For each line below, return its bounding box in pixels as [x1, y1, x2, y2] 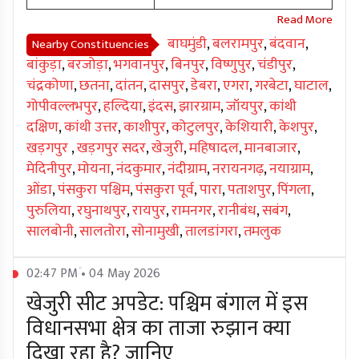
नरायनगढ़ [212, 157, 264, 182]
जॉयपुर [226, 95, 264, 119]
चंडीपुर [257, 53, 292, 78]
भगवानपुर [114, 53, 165, 78]
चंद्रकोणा [26, 74, 74, 99]
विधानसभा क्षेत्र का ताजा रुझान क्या [26, 312, 291, 347]
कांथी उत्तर [64, 115, 118, 140]
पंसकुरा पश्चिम [58, 178, 130, 203]
